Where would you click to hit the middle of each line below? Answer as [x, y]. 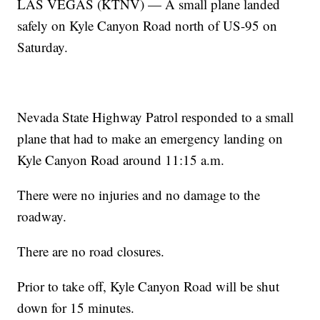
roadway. [42, 216]
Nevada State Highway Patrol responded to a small [156, 117]
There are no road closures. [91, 251]
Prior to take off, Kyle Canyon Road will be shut [149, 286]
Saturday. [43, 47]
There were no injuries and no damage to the [139, 195]
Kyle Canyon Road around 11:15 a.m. [121, 160]
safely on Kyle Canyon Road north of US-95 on [147, 26]
